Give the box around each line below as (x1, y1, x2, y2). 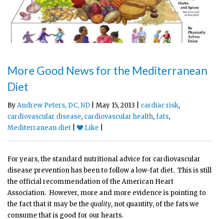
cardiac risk (141, 101, 178, 110)
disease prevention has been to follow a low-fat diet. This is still (7, 166, 212, 175)
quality (90, 200, 111, 209)
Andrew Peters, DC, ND (17, 101, 90, 110)
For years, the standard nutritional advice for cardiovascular (7, 155, 200, 164)
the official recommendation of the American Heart (7, 177, 174, 186)
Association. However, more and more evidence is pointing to (7, 189, 206, 197)
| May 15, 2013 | (90, 101, 141, 110)
